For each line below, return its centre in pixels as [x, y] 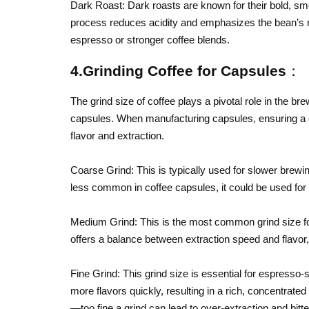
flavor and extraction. [117, 136]
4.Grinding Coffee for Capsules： [186, 71]
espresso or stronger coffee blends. [150, 40]
